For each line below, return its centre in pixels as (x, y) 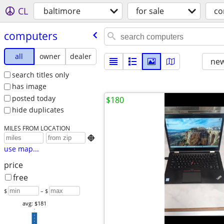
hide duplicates (38, 110)
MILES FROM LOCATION (37, 128)
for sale (150, 11)
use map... (21, 149)
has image (29, 86)
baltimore (62, 11)
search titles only (40, 74)
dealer (81, 56)
